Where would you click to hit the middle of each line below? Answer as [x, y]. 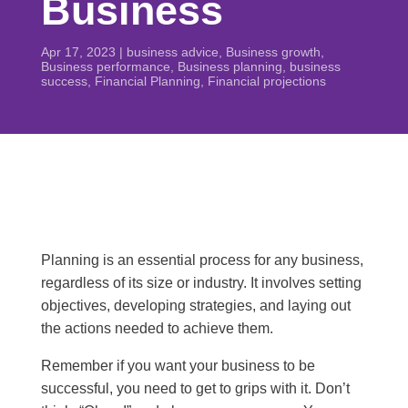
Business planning [229, 66]
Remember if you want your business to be [178, 366]
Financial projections [266, 81]
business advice [172, 52]
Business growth [273, 52]
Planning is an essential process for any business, [202, 260]
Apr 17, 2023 [78, 52]
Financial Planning [147, 81]
